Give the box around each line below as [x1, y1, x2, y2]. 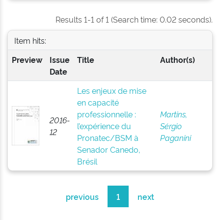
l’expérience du [77, 120, 131, 131]
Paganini [160, 132, 191, 143]
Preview [11, 54, 42, 65]
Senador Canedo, [77, 144, 140, 155]
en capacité [77, 97, 119, 108]
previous [66, 191, 99, 202]
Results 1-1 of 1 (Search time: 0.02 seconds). [55, 14, 213, 25]
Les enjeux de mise [77, 85, 146, 96]
